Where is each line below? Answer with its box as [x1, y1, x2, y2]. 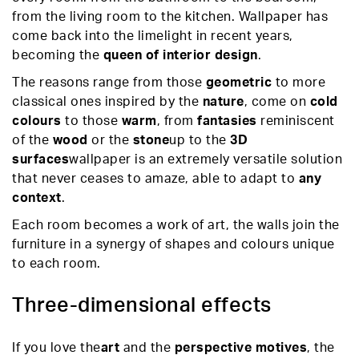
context [12, 192, 62, 204]
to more [272, 76, 325, 89]
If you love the [12, 341, 101, 354]
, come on [244, 95, 310, 108]
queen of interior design [103, 49, 258, 62]
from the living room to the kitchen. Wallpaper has [12, 10, 328, 23]
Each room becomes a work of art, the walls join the [12, 219, 340, 232]
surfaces [12, 153, 69, 166]
